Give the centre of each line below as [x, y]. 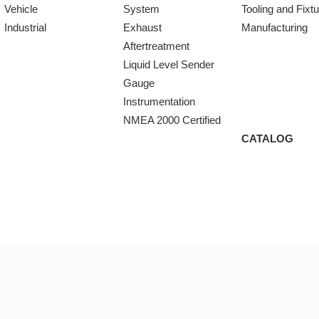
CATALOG [267, 138]
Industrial [26, 27]
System [141, 9]
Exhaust [142, 27]
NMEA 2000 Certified [172, 120]
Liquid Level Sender [168, 64]
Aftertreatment [156, 46]
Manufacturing [274, 27]
